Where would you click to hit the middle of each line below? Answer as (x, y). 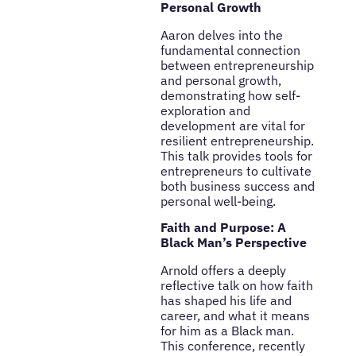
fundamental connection (230, 50)
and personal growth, (221, 80)
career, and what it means (235, 316)
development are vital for (232, 125)
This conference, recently (232, 346)
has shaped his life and (226, 301)
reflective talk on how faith (236, 286)
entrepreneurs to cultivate (236, 170)
